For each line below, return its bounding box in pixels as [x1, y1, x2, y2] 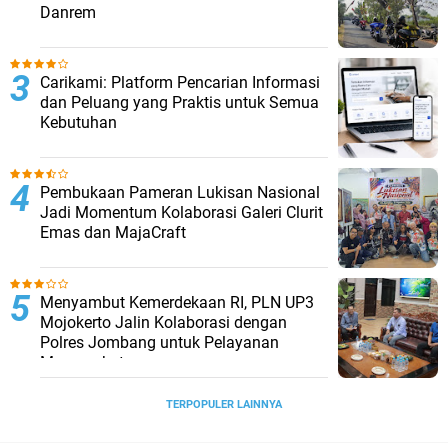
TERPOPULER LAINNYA [166, 398, 282, 412]
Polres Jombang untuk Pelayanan [40, 333, 279, 353]
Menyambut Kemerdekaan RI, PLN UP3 [40, 293, 314, 313]
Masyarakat [40, 353, 124, 373]
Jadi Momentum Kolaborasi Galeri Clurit [40, 203, 323, 223]
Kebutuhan [40, 113, 117, 133]
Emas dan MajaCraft [40, 223, 186, 243]
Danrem [40, 3, 96, 23]
